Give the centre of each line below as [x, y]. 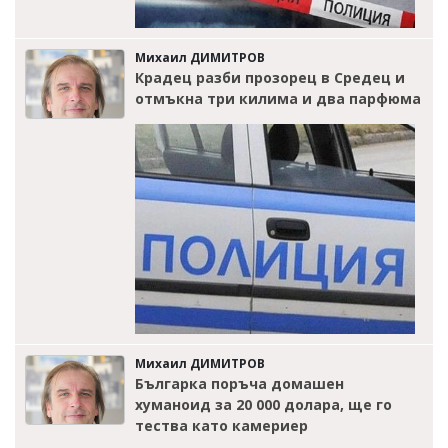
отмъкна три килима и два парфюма [278, 99]
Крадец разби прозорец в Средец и [270, 78]
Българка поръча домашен [239, 383]
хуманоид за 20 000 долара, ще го [263, 404]
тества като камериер [221, 425]
